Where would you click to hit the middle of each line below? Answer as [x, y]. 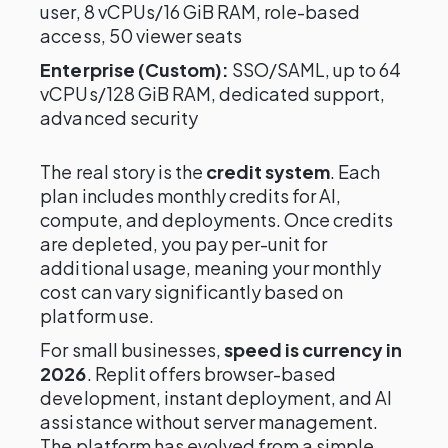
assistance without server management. [209, 421]
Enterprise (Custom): [134, 69]
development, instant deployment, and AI [216, 397]
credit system [268, 171]
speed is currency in [313, 349]
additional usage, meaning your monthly [211, 267]
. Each [355, 171]
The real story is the [123, 171]
